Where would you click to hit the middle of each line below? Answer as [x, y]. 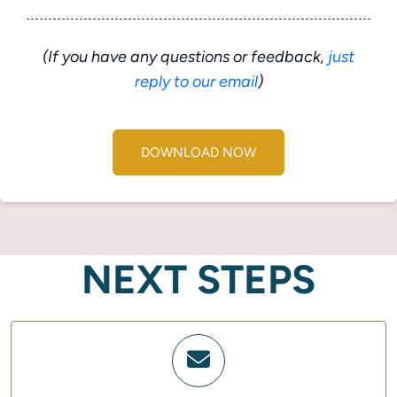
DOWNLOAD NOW [198, 152]
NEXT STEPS [198, 279]
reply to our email [196, 82]
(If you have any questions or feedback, [185, 57]
